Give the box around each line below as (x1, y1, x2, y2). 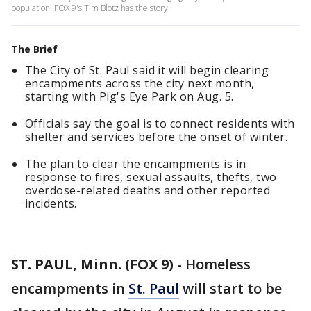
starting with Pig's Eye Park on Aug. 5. (25, 89, 234, 104)
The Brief (11, 42, 58, 56)
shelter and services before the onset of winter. (25, 129, 288, 144)
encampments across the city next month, (25, 76, 255, 91)
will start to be (179, 279, 282, 298)
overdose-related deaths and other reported (25, 183, 271, 198)
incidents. (25, 196, 77, 211)
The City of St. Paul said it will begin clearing (25, 62, 269, 78)
